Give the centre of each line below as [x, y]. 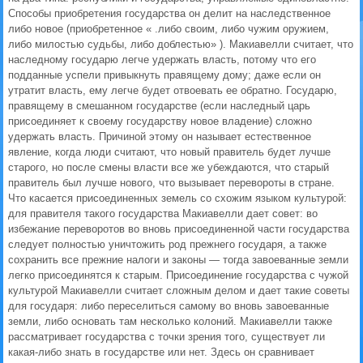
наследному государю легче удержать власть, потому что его [162, 60]
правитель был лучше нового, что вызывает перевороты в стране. [171, 183]
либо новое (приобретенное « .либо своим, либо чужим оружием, [169, 29]
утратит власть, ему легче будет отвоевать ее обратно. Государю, [173, 90]
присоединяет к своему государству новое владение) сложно [160, 121]
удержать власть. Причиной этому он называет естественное [160, 137]
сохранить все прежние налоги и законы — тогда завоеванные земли [178, 260]
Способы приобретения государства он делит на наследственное [169, 13]
